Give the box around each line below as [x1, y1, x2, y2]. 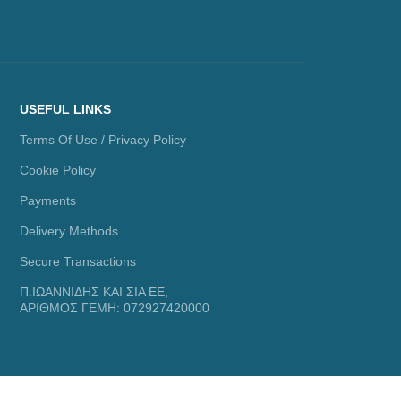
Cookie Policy [20, 163, 97, 177]
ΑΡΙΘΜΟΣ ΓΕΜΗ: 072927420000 [20, 301, 210, 315]
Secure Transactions [20, 254, 137, 269]
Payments [20, 193, 77, 208]
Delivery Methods [20, 224, 119, 238]
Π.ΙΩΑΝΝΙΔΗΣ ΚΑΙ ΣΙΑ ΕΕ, [20, 285, 169, 299]
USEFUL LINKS [20, 102, 112, 116]
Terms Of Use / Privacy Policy [20, 132, 187, 147]
